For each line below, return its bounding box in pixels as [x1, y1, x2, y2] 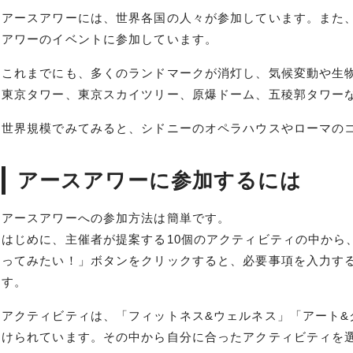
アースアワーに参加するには [17, 168, 303, 192]
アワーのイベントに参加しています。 [2, 32, 218, 46]
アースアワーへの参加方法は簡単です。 [2, 210, 231, 225]
